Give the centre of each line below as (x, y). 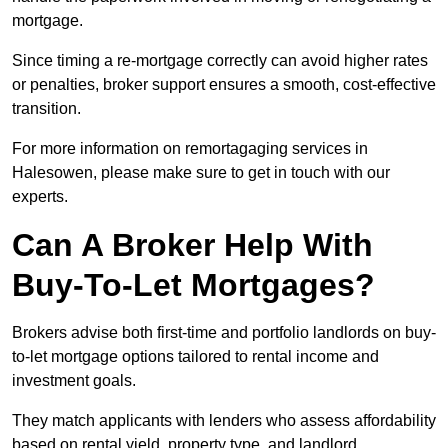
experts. (40, 197)
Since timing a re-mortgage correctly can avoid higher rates (220, 61)
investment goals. (74, 381)
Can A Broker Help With (192, 245)
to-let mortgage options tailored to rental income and (195, 357)
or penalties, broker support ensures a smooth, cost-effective (224, 85)
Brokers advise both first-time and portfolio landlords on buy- (224, 333)
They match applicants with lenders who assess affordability (224, 421)
